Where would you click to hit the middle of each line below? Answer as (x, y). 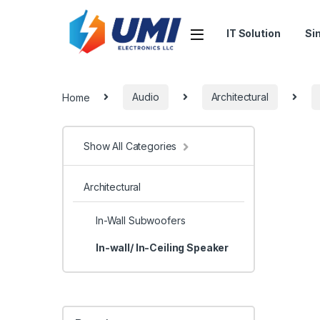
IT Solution (254, 33)
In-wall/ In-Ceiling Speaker (162, 247)
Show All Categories (130, 146)
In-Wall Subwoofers (140, 221)
